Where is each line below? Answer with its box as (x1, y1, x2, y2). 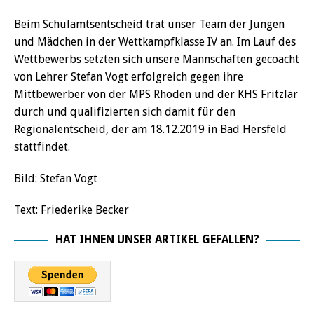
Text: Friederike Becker (14, 203, 129, 217)
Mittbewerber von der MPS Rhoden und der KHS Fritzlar (14, 88, 298, 101)
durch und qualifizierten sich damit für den (14, 105, 235, 118)
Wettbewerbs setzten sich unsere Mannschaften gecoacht (14, 53, 299, 66)
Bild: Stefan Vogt (14, 172, 97, 185)
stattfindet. (14, 140, 70, 153)
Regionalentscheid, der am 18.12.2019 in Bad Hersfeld (14, 123, 287, 136)
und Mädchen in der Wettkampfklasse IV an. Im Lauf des (14, 35, 296, 48)
